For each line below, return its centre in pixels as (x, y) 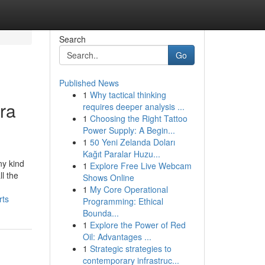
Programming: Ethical (123, 201)
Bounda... (101, 213)
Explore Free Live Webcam (140, 166)
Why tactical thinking (128, 95)
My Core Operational (129, 189)
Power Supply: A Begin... (129, 130)
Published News (89, 83)
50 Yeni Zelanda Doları (132, 142)
